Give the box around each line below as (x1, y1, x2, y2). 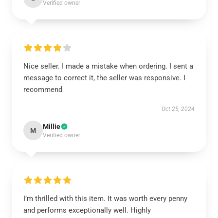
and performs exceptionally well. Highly (23, 206, 151, 215)
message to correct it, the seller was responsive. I (23, 73, 185, 82)
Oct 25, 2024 (162, 106, 195, 112)
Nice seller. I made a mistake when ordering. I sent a (23, 62, 193, 71)
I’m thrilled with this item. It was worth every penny (23, 194, 187, 203)
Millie (43, 123, 60, 130)
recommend (23, 85, 62, 94)
